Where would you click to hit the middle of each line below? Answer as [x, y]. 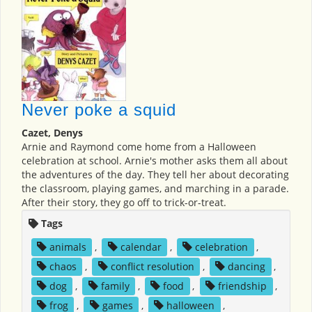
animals [68, 247]
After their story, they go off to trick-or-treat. [124, 202]
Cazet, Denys [52, 132]
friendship [243, 286]
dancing [247, 266]
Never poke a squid [99, 109]
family [115, 286]
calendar [141, 247]
